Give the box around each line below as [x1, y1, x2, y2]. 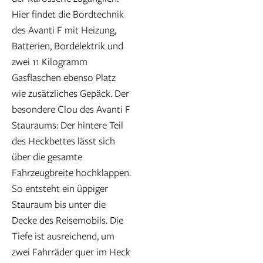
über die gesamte [12, 149, 82, 163]
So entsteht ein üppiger [12, 181, 108, 195]
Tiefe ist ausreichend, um [12, 228, 114, 242]
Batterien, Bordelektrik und [12, 38, 123, 52]
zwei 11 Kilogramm [12, 54, 87, 68]
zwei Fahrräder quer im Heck [12, 244, 130, 258]
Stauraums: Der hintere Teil [12, 117, 123, 131]
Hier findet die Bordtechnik [12, 6, 124, 21]
